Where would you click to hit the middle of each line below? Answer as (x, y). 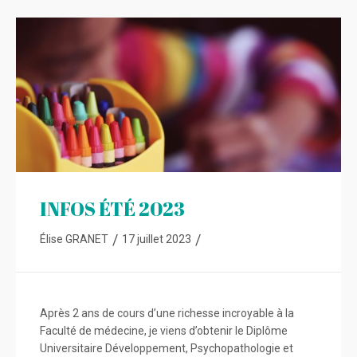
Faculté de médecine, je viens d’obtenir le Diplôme (164, 331)
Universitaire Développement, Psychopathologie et (167, 349)
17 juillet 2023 (157, 239)
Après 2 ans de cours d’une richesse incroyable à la (167, 314)
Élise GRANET (74, 239)
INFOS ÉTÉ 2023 (112, 209)
